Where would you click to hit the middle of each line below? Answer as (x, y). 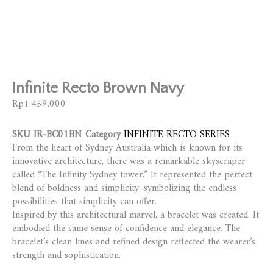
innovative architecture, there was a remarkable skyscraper (129, 161)
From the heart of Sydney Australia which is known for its (127, 148)
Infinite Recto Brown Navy (98, 89)
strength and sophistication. (66, 255)
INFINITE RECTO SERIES (177, 134)
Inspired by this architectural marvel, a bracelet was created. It (136, 215)
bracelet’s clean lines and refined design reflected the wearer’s (134, 242)
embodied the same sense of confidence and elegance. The (126, 228)
